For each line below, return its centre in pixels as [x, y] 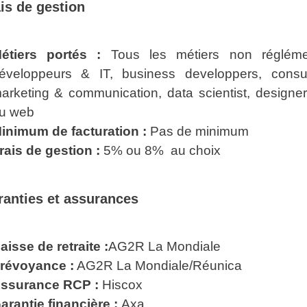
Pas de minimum [197, 131]
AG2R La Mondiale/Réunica [158, 266]
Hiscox [120, 285]
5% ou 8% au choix [160, 150]
